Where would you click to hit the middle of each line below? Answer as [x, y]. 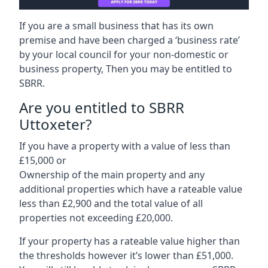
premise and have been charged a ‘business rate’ [130, 40]
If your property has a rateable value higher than [130, 241]
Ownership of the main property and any [112, 174]
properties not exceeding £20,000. [96, 217]
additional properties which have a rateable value [131, 189]
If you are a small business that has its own [116, 25]
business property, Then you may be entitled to [126, 68]
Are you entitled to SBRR [102, 107]
